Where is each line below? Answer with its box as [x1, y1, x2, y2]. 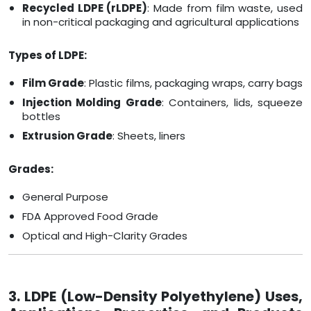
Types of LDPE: [8, 48, 87, 63]
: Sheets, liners [112, 128, 185, 144]
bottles [22, 109, 60, 124]
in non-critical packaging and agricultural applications [22, 15, 299, 30]
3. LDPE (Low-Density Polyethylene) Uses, [8, 287, 303, 307]
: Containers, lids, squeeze [161, 95, 303, 110]
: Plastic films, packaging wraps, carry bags [84, 76, 303, 91]
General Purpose [22, 190, 108, 205]
